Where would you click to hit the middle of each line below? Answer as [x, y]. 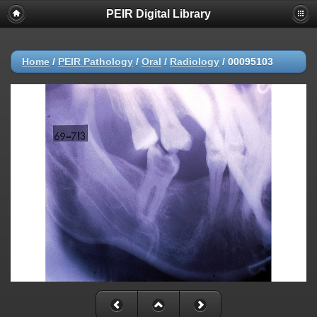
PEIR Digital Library [158, 14]
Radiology [195, 62]
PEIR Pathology [96, 62]
